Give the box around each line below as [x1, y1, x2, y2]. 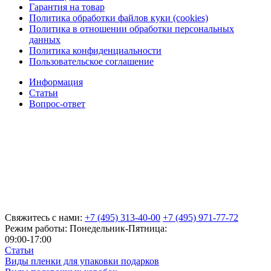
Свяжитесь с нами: [5, 212, 82, 223]
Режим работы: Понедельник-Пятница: [5, 223, 167, 233]
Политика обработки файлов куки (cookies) [29, 12, 208, 23]
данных [29, 34, 60, 45]
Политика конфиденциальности [29, 45, 162, 56]
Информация [29, 76, 83, 87]
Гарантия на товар [29, 1, 105, 12]
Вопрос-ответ [29, 98, 85, 109]
